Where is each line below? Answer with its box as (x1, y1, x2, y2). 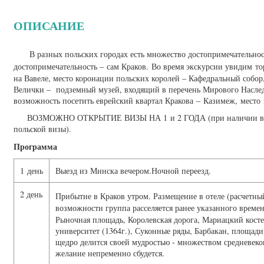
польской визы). (14, 123, 71, 134)
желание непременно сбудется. (55, 247, 164, 259)
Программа (14, 140, 57, 153)
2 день (20, 188, 42, 200)
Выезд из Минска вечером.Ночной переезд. (55, 164, 211, 176)
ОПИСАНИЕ (14, 16, 84, 34)
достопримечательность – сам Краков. (14, 60, 148, 72)
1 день (20, 164, 43, 176)
